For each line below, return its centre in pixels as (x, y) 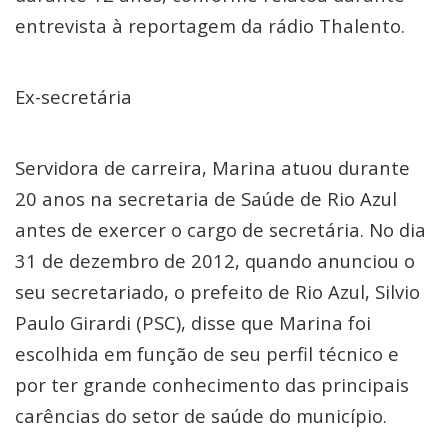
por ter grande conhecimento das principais (212, 384)
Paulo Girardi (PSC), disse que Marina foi (193, 322)
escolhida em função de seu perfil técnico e (207, 353)
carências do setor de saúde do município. (201, 415)
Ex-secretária (73, 96)
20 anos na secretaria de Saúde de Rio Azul (206, 198)
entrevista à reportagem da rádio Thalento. (210, 25)
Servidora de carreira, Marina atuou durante (212, 167)
